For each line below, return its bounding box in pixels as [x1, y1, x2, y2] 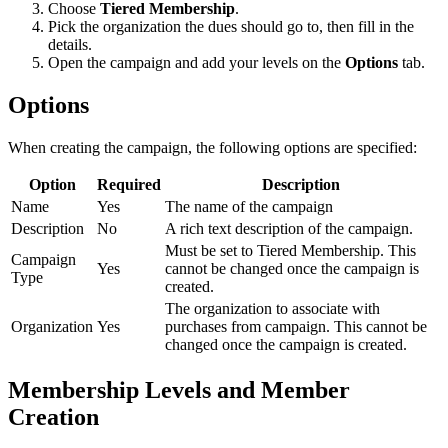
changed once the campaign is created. [165, 336, 407, 354]
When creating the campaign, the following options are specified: [8, 139, 417, 157]
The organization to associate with [165, 300, 380, 318]
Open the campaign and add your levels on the [48, 54, 345, 72]
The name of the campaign [165, 198, 333, 216]
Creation [8, 403, 99, 430]
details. [48, 36, 92, 54]
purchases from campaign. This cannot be [165, 318, 427, 336]
